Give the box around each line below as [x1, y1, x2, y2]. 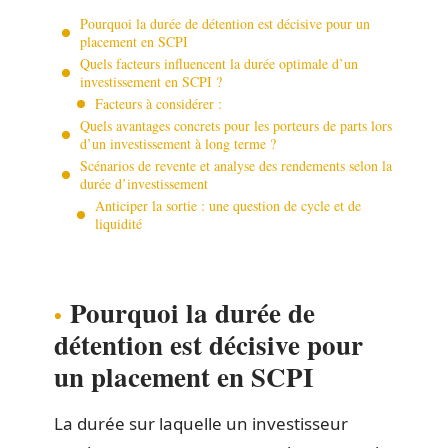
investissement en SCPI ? [80, 71, 222, 91]
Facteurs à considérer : [95, 93, 222, 113]
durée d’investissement [80, 173, 208, 193]
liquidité [95, 213, 142, 233]
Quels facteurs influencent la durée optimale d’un [80, 53, 358, 73]
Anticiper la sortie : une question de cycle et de [95, 195, 361, 215]
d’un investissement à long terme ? [80, 133, 276, 153]
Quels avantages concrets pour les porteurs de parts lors [80, 115, 392, 135]
